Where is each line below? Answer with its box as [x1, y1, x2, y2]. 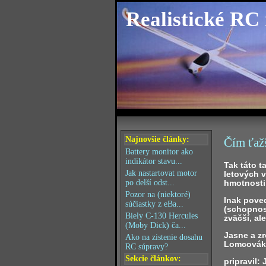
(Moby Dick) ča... [125, 221, 186, 230]
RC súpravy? [125, 242, 168, 251]
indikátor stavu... [125, 157, 182, 166]
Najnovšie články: [125, 135, 189, 144]
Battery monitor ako [125, 147, 193, 156]
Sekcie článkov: [125, 254, 181, 263]
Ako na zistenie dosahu [125, 233, 202, 242]
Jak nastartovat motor [125, 169, 197, 178]
